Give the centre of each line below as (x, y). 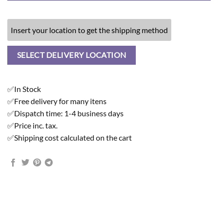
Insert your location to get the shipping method (89, 30)
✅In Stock (24, 89)
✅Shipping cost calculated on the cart (70, 137)
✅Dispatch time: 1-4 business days (65, 113)
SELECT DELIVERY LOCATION (72, 55)
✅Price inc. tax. (32, 125)
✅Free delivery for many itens (57, 101)
